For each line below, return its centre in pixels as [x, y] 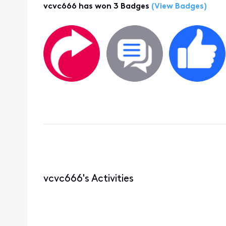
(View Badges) [178, 7]
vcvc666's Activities [88, 179]
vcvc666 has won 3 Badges [96, 7]
